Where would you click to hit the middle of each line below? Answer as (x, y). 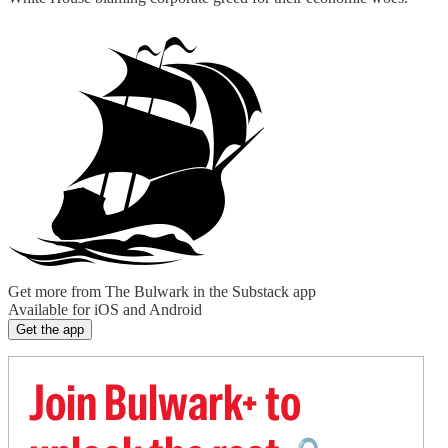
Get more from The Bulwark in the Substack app (162, 291)
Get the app (50, 329)
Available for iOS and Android (105, 309)
